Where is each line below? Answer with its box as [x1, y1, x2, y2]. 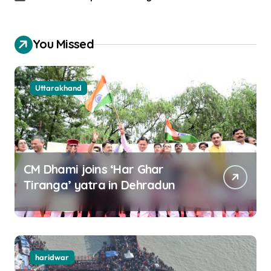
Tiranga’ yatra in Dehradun [24, 177, 175, 192]
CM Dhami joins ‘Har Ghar [24, 161, 164, 177]
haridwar [35, 252, 69, 262]
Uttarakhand [35, 82, 82, 93]
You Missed [33, 36, 94, 51]
